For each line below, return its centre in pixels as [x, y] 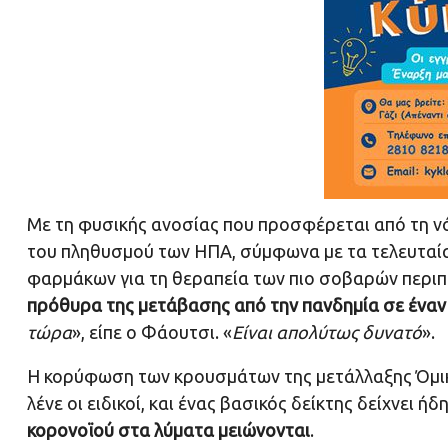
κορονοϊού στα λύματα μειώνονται [168, 430]
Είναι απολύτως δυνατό [327, 332]
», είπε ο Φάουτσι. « [152, 332]
